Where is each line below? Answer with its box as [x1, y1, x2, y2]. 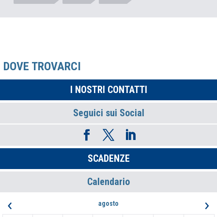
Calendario [87, 176, 130, 188]
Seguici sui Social [73, 107, 144, 119]
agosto [98, 200, 119, 208]
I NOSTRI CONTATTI [70, 84, 147, 96]
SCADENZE [87, 153, 130, 165]
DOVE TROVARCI [3, 60, 81, 74]
